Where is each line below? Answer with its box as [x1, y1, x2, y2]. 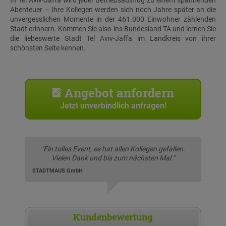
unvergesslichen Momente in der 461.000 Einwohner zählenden [10, 15, 216, 24]
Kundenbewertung [73, 211, 153, 223]
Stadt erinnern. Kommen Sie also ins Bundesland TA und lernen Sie [10, 25, 216, 33]
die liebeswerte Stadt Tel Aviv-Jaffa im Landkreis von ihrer [10, 34, 216, 43]
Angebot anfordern [62, 85, 174, 101]
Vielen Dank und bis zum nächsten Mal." [51, 154, 175, 162]
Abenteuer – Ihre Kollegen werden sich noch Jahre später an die [10, 6, 216, 14]
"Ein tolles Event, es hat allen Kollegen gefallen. [41, 145, 185, 153]
